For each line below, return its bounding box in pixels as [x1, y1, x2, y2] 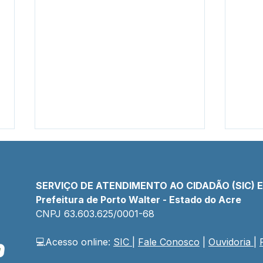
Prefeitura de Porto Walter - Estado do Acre [36, 194, 241, 206]
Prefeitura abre [49, 238, 126, 251]
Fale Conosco [138, 236, 200, 248]
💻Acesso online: [36, 236, 113, 248]
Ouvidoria [208, 236, 251, 248]
